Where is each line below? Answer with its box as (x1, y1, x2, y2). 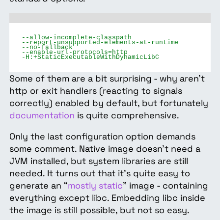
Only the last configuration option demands (9, 131, 195, 142)
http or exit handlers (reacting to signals (9, 85, 182, 97)
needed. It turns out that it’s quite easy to (9, 167, 190, 179)
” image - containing (122, 180, 208, 192)
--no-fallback (21, 44, 73, 52)
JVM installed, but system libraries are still (9, 155, 188, 167)
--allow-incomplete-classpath (21, 34, 132, 42)
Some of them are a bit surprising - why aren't (9, 73, 205, 84)
